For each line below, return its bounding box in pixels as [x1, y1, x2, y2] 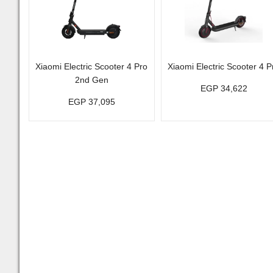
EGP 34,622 [200, 83, 247, 93]
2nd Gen [74, 75, 108, 85]
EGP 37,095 [68, 97, 115, 107]
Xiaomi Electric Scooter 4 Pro [35, 62, 148, 71]
